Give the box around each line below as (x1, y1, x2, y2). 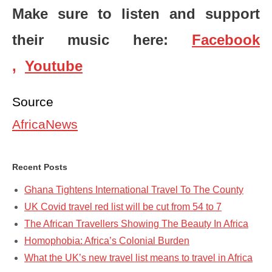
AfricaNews (12, 117, 78, 132)
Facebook (192, 31, 260, 48)
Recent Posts (12, 162, 67, 172)
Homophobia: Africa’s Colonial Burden (24, 236, 189, 246)
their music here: (12, 31, 192, 48)
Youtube (25, 57, 83, 74)
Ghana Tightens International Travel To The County (24, 185, 243, 195)
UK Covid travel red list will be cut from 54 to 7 (24, 202, 222, 212)
